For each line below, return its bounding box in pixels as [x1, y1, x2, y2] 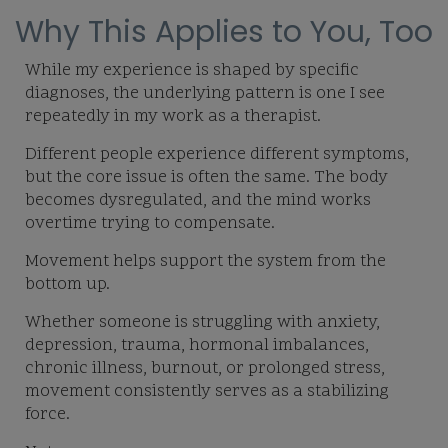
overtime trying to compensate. [25, 212, 275, 237]
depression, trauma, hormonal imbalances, [25, 334, 369, 359]
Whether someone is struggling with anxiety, [25, 311, 380, 336]
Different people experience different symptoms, [25, 143, 409, 168]
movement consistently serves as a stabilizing [25, 380, 389, 405]
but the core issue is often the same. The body [25, 166, 388, 191]
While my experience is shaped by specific [25, 59, 359, 84]
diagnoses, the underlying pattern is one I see [25, 82, 385, 107]
